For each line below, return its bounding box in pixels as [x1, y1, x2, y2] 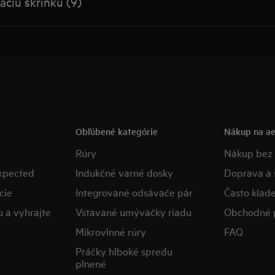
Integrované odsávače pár [76, 185, 193, 199]
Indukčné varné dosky [76, 165, 174, 179]
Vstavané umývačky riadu [76, 204, 192, 219]
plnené [76, 256, 107, 270]
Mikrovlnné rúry [76, 224, 147, 238]
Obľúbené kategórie [76, 125, 158, 137]
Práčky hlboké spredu [76, 244, 173, 258]
